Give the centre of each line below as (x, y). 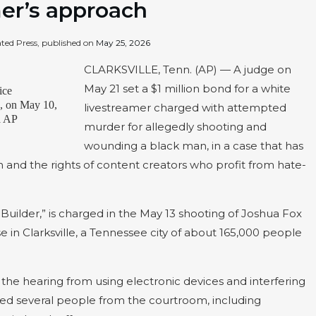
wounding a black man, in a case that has (194, 146)
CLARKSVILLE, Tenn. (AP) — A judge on (188, 70)
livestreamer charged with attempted (185, 108)
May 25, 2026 (123, 43)
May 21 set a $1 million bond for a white (187, 89)
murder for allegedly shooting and (175, 127)
